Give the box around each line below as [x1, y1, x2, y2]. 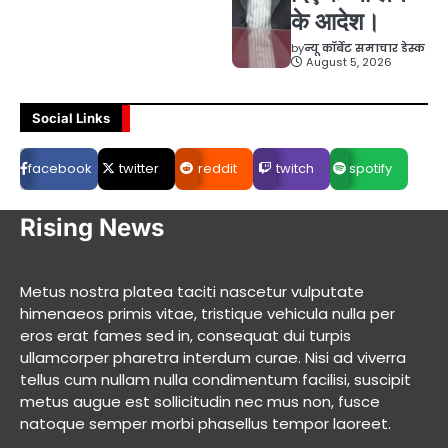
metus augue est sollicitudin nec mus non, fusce [20, 391, 380, 413]
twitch [276, 159, 315, 179]
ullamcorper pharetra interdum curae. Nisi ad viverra [20, 347, 406, 369]
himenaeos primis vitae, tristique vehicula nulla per [20, 303, 395, 325]
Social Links [32, 110, 110, 127]
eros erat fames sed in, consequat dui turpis [20, 325, 351, 347]
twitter [119, 159, 160, 179]
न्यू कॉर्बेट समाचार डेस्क [303, 40, 425, 57]
